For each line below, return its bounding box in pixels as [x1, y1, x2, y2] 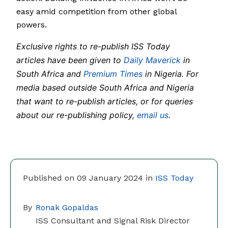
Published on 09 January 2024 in [23, 173, 155, 183]
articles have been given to [16, 55, 124, 66]
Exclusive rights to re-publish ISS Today [16, 41, 170, 52]
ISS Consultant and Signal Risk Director [36, 216, 190, 226]
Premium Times [83, 69, 142, 79]
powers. [16, 20, 47, 30]
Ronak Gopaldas [36, 203, 98, 213]
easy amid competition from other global [16, 7, 177, 17]
